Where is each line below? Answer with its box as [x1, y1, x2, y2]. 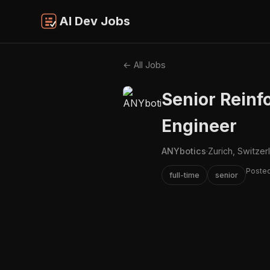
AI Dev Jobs [59, 14, 130, 29]
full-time [169, 170, 199, 180]
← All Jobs [123, 59, 166, 70]
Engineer [162, 115, 237, 136]
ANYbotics [162, 145, 206, 156]
